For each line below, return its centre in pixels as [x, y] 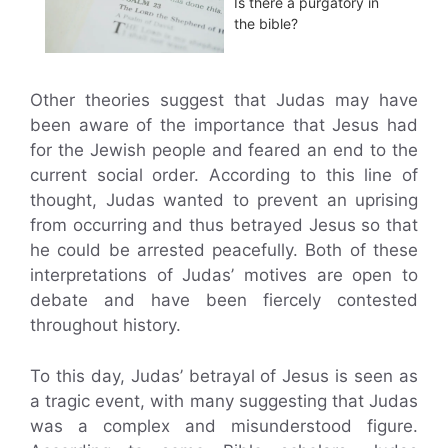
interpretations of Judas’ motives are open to [224, 275]
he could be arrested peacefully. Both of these [224, 250]
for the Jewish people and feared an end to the [224, 150]
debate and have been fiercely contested [224, 300]
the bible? [266, 24]
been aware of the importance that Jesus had [224, 125]
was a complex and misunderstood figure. [224, 425]
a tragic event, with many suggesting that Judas [224, 400]
